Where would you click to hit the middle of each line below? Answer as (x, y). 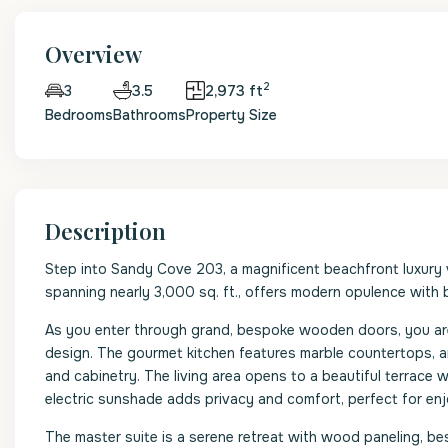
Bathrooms (149, 115)
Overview (93, 54)
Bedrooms (79, 115)
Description (105, 231)
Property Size (231, 115)
